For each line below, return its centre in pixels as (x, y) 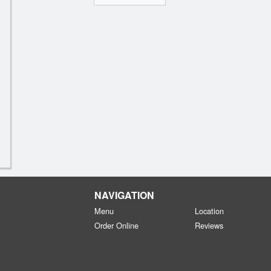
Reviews (209, 225)
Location (210, 211)
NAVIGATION (124, 195)
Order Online (116, 225)
